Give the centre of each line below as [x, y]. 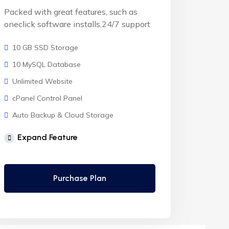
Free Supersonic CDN [47, 132]
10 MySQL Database [47, 64]
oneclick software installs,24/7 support [77, 24]
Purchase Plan [80, 178]
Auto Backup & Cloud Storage [63, 115]
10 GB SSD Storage [45, 48]
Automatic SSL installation [56, 166]
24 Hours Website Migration [59, 149]
